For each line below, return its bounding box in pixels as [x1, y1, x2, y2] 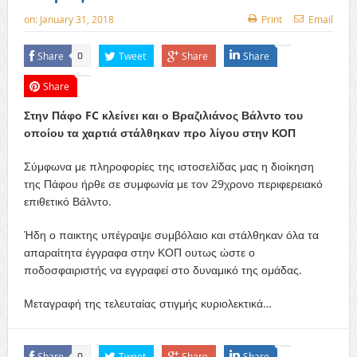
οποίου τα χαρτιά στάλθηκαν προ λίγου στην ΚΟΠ [23, 125, 296, 141]
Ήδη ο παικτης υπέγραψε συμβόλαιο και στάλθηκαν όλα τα [23, 227, 319, 243]
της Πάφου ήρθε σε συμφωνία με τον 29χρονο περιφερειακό [23, 176, 323, 192]
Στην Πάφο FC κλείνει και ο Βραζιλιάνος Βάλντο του [23, 108, 303, 124]
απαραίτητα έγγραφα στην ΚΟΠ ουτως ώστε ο [23, 245, 255, 261]
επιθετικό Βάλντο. [23, 194, 112, 210]
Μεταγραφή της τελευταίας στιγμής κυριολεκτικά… [23, 296, 272, 312]
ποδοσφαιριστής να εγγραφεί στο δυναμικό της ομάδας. [23, 262, 302, 278]
